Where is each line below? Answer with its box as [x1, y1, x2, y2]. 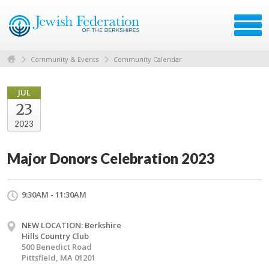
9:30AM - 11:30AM [22, 189, 86, 200]
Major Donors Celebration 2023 [7, 149, 215, 167]
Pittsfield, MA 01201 [22, 252, 95, 263]
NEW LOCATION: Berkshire [22, 219, 121, 231]
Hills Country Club [22, 230, 89, 241]
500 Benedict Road [22, 241, 92, 252]
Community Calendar [113, 54, 182, 64]
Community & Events [31, 54, 98, 64]
